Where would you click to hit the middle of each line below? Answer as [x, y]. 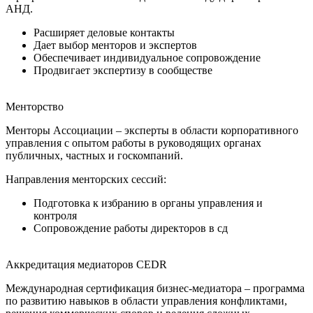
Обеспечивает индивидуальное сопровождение [147, 57]
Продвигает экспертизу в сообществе [123, 70]
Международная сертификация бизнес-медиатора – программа [155, 288]
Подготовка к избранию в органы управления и [148, 203]
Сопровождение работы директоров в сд [131, 228]
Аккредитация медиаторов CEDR [86, 264]
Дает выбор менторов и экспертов [115, 45]
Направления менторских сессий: [86, 179]
